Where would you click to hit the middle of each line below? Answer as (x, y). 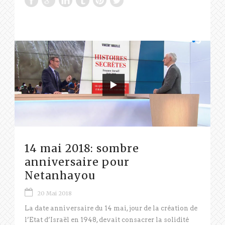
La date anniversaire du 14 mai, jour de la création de (111, 208)
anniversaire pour (77, 162)
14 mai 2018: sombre (82, 149)
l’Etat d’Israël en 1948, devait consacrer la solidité (107, 220)
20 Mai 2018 (54, 194)
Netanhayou (60, 176)
